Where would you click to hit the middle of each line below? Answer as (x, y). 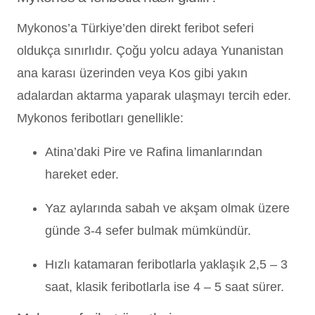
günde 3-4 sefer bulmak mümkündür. (148, 230)
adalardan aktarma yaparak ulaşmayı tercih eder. (154, 95)
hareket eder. (82, 174)
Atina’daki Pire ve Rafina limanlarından (154, 152)
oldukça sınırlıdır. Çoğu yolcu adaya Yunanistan (150, 50)
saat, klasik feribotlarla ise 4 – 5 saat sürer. (165, 287)
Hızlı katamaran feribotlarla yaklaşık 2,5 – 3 (166, 264)
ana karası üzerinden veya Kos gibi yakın (132, 73)
